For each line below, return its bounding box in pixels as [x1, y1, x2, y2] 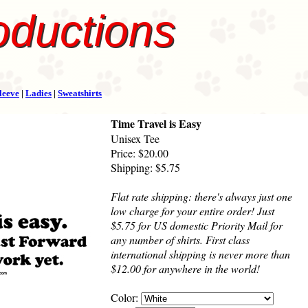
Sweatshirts [58, 88, 102, 99]
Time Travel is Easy [111, 115, 201, 132]
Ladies [25, 88, 52, 99]
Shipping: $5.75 [111, 160, 180, 175]
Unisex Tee [111, 131, 159, 146]
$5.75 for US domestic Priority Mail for [111, 218, 283, 233]
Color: [111, 290, 141, 305]
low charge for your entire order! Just [111, 203, 274, 219]
